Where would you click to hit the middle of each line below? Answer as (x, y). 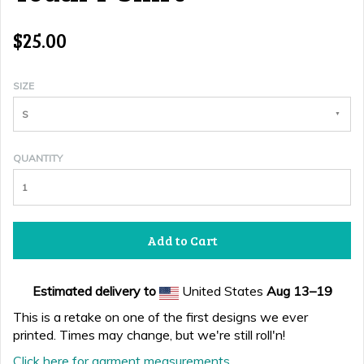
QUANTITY (38, 158)
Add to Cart (182, 240)
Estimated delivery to (94, 291)
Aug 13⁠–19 (299, 291)
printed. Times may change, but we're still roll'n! (149, 335)
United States (222, 291)
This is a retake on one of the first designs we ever (160, 317)
